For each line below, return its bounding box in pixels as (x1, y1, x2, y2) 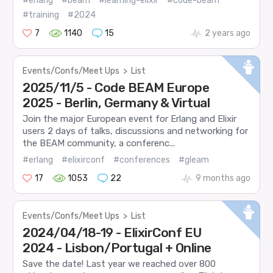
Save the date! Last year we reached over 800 (23, 258, 216, 270)
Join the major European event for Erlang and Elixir (23, 113, 237, 125)
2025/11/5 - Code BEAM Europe (23, 80, 210, 96)
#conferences (113, 154, 171, 165)
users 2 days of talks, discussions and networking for (23, 126, 249, 137)
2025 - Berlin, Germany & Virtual (23, 95, 210, 111)
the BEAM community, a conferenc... (23, 138, 175, 149)
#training (23, 10, 60, 21)
